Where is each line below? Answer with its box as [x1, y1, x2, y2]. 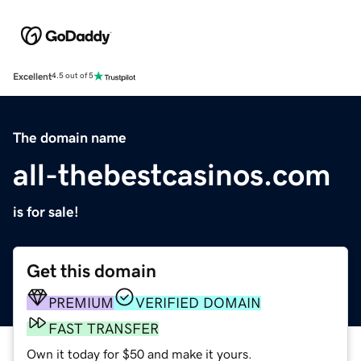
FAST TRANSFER [48, 321, 159, 336]
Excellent [13, 71, 52, 81]
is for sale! [13, 204, 79, 219]
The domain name [13, 130, 127, 145]
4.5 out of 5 [52, 72, 93, 81]
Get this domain [27, 261, 156, 280]
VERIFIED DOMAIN [135, 295, 261, 310]
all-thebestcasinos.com [13, 159, 331, 190]
